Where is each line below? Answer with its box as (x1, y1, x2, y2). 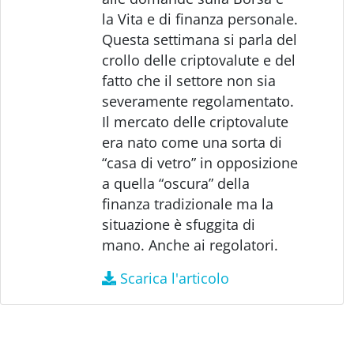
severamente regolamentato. (102, 91, 295, 111)
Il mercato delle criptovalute (102, 111, 289, 131)
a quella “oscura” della (102, 173, 250, 193)
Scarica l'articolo (119, 268, 229, 288)
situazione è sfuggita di (102, 214, 256, 234)
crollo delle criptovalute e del (102, 50, 296, 70)
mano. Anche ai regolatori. (102, 235, 279, 254)
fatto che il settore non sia (102, 70, 277, 90)
